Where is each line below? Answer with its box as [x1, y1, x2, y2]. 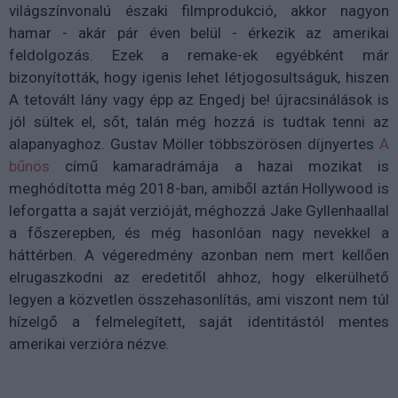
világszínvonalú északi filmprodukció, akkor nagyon [9, 2, 389, 20]
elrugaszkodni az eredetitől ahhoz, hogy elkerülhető [9, 268, 389, 286]
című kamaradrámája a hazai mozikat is [50, 157, 389, 175]
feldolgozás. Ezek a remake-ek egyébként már [9, 46, 389, 64]
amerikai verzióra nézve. [9, 335, 170, 353]
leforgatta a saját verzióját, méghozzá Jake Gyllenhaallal [9, 202, 389, 219]
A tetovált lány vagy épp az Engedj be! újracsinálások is [9, 91, 389, 108]
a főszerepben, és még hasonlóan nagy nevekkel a [9, 224, 389, 242]
